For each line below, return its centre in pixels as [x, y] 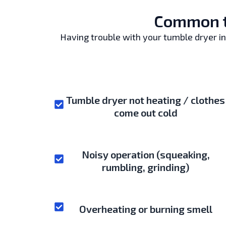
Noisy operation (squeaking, [146, 154]
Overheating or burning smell [146, 209]
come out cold [146, 112]
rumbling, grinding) [146, 167]
